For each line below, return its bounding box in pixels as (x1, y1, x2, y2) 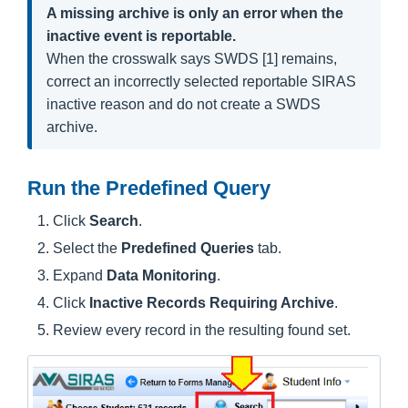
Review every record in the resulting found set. (53, 322, 351, 338)
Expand (53, 268, 107, 283)
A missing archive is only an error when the (46, 5, 343, 21)
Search (89, 213, 138, 229)
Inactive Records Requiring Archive (89, 295, 334, 311)
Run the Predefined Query (27, 177, 270, 199)
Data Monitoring (107, 268, 217, 283)
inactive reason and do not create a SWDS (46, 97, 321, 112)
